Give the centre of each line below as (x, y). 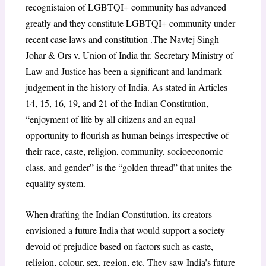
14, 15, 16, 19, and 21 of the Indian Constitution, (117, 103)
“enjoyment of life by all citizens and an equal (110, 119)
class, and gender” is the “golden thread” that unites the (128, 167)
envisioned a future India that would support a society (125, 230)
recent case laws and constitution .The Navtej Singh (122, 39)
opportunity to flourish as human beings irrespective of (127, 135)
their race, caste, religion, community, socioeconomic (124, 151)
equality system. (55, 183)
